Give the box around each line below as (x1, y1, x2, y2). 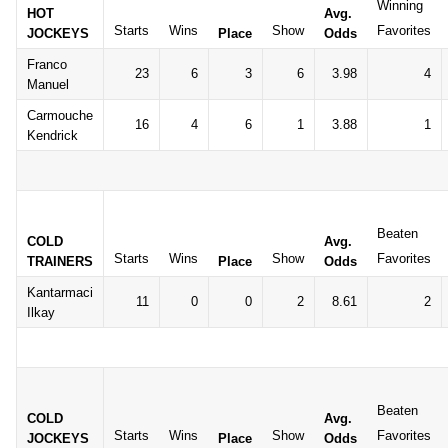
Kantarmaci (27, 285, 93, 300)
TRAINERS (27, 254, 93, 269)
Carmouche (27, 108, 93, 123)
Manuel (27, 77, 69, 92)
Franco (27, 57, 67, 72)
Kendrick (27, 128, 78, 143)
